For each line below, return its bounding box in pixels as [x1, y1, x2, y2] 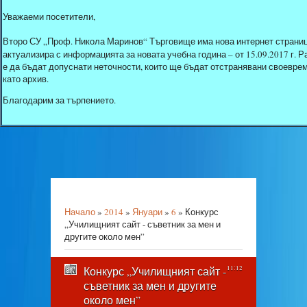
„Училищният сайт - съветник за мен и [64, 218, 221, 230]
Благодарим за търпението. [3, 94, 116, 106]
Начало [64, 206, 95, 218]
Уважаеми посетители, [3, 10, 95, 23]
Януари [132, 206, 162, 218]
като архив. [3, 73, 49, 85]
